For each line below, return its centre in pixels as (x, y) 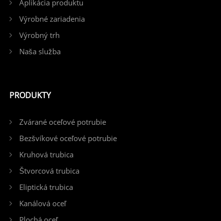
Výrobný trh (39, 35)
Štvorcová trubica (49, 170)
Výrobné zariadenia (52, 18)
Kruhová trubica (46, 154)
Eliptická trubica (46, 187)
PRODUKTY (30, 95)
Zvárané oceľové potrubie (62, 122)
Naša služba (40, 51)
